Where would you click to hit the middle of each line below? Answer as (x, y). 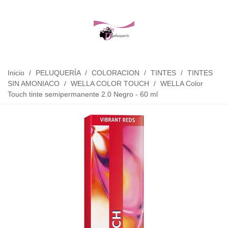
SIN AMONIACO (34, 83)
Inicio (16, 73)
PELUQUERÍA (58, 73)
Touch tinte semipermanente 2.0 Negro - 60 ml (83, 94)
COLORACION (116, 73)
